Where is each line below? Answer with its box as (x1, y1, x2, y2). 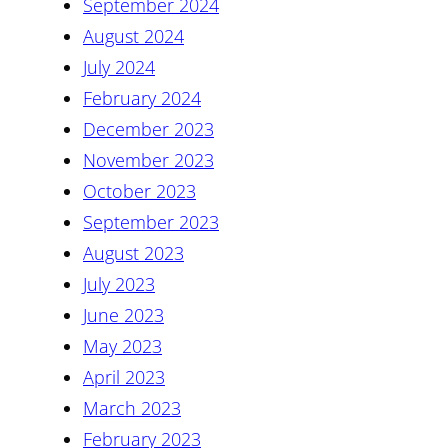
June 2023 (83, 303, 164, 328)
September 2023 (83, 210, 219, 235)
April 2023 (83, 365, 165, 390)
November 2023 (83, 148, 214, 173)
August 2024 (83, 24, 184, 49)
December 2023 (83, 117, 214, 142)
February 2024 (83, 86, 201, 111)
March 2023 (83, 396, 181, 421)
